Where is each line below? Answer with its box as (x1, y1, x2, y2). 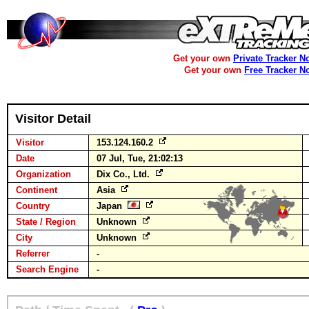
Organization (16, 169, 71, 179)
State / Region (16, 217, 76, 227)
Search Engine (16, 264, 79, 275)
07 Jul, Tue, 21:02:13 (97, 153, 183, 163)
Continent (16, 185, 57, 195)
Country (16, 201, 50, 211)
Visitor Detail (15, 112, 91, 126)
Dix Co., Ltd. (97, 169, 152, 179)
